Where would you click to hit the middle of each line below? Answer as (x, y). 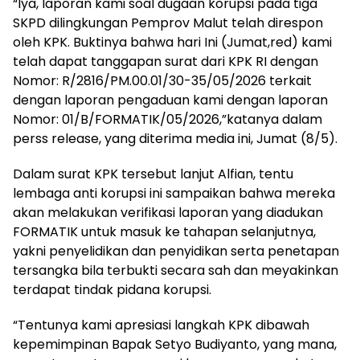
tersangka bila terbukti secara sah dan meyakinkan (176, 270)
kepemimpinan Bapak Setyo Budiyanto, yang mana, (175, 344)
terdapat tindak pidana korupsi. (112, 289)
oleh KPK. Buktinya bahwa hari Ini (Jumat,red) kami (172, 42)
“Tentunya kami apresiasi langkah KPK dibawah (161, 325)
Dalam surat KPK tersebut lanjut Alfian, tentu (153, 174)
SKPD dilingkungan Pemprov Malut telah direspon (168, 22)
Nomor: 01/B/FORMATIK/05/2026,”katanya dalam (168, 119)
